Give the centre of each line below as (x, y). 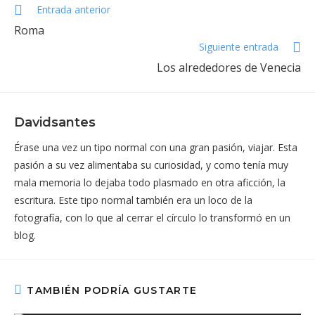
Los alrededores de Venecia (229, 67)
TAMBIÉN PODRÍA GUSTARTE (112, 290)
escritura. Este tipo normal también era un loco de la (133, 200)
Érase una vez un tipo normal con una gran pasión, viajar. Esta (156, 147)
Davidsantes (55, 122)
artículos (34, 35)
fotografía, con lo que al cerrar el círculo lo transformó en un (152, 217)
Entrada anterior (73, 9)
